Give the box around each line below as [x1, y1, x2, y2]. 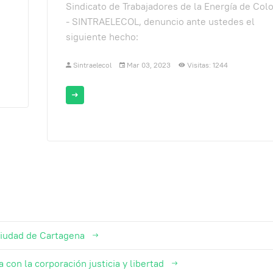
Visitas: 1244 [186, 60, 228, 69]
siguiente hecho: [65, 30, 138, 43]
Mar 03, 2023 [126, 60, 171, 69]
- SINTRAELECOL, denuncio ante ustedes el [65, 15, 255, 28]
